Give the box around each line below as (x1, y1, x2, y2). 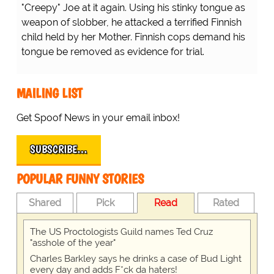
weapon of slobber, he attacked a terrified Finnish (21, 17, 242, 29)
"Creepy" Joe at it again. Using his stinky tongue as (21, 2, 245, 14)
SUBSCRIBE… (29, 143, 87, 157)
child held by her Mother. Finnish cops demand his (21, 31, 245, 43)
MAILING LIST (16, 85, 83, 102)
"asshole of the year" (29, 237, 116, 249)
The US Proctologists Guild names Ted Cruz (29, 226, 213, 238)
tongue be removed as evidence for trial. (21, 46, 204, 58)
